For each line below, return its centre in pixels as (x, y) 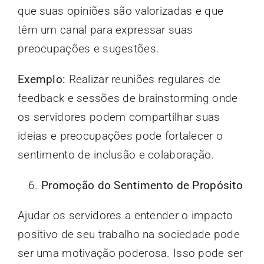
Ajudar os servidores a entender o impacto (125, 215)
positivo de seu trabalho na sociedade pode (128, 234)
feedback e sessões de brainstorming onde (128, 98)
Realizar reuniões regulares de (143, 79)
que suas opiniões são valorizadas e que (121, 11)
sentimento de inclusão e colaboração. (116, 154)
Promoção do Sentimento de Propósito (142, 185)
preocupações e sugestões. (88, 48)
